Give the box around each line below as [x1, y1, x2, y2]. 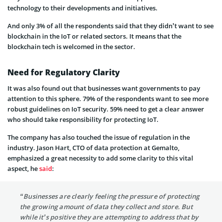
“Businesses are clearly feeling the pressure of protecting [20, 191, 200, 201]
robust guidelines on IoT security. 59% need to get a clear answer [7, 104, 204, 113]
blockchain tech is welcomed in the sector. [7, 42, 135, 51]
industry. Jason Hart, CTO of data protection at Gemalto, [7, 143, 179, 152]
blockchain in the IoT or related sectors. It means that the [7, 31, 181, 41]
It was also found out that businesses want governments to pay [7, 83, 200, 93]
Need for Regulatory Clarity [7, 66, 120, 78]
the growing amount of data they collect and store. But [20, 202, 193, 211]
